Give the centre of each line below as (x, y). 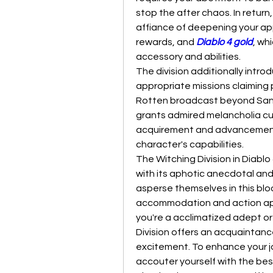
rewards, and (166, 42)
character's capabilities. (190, 144)
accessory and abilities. (188, 57)
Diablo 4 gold (225, 42)
